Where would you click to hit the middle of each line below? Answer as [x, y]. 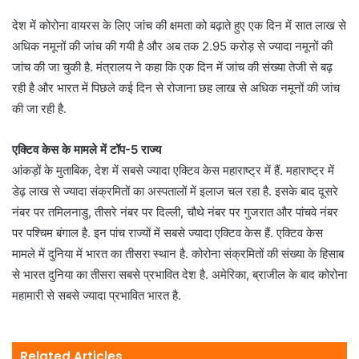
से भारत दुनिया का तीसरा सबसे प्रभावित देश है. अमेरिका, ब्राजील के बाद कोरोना [179, 274]
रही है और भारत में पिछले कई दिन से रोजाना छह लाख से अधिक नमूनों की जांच [176, 88]
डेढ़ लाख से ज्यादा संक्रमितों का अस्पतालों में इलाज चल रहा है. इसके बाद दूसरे [175, 191]
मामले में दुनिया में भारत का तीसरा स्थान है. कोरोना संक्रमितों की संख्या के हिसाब [178, 254]
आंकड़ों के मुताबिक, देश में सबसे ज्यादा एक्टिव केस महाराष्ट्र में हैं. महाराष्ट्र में [173, 170]
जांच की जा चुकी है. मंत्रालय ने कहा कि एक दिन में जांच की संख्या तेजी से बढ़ [172, 67]
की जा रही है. [39, 109]
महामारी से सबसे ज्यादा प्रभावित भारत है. [97, 295]
